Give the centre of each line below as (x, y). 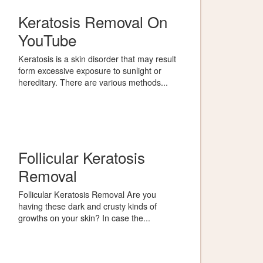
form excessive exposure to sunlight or (90, 70)
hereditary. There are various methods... (93, 82)
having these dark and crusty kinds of (87, 206)
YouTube (47, 40)
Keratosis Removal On (93, 21)
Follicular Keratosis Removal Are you (87, 194)
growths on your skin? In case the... (84, 218)
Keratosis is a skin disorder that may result (97, 58)
